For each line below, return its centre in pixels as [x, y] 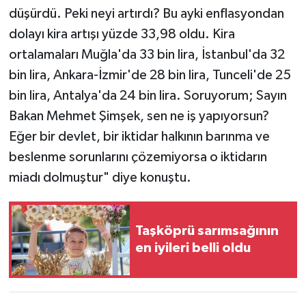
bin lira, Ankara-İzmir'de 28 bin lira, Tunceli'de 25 [150, 75]
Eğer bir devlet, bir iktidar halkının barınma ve [139, 137]
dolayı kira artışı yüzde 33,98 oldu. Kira [122, 34]
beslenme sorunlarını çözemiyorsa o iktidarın [138, 157]
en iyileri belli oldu [193, 248]
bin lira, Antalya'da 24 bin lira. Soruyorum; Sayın [148, 96]
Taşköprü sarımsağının [207, 231]
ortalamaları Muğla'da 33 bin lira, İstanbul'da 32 [147, 55]
